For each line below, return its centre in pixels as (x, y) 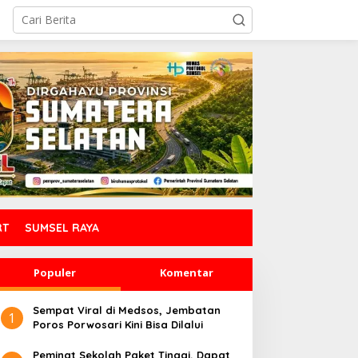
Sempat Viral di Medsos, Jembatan (126, 310)
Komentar (186, 272)
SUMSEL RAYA (62, 228)
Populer (54, 272)
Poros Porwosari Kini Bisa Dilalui (117, 324)
